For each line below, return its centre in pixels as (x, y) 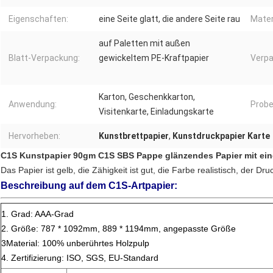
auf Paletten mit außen (144, 44)
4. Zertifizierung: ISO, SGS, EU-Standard (80, 258)
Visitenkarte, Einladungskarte (156, 112)
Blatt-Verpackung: (44, 58)
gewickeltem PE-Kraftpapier (154, 58)
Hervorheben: (34, 136)
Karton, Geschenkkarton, (147, 97)
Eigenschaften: (38, 19)
